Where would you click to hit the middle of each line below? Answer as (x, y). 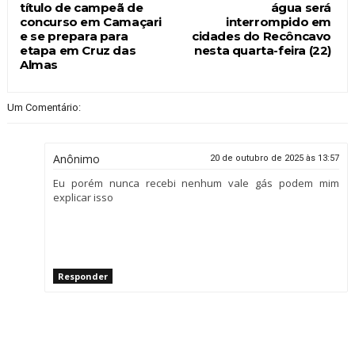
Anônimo (76, 158)
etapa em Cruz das (78, 50)
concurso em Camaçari (90, 21)
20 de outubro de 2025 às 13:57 (275, 158)
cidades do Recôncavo (262, 36)
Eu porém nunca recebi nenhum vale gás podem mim (196, 183)
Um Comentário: (44, 107)
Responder (82, 276)
